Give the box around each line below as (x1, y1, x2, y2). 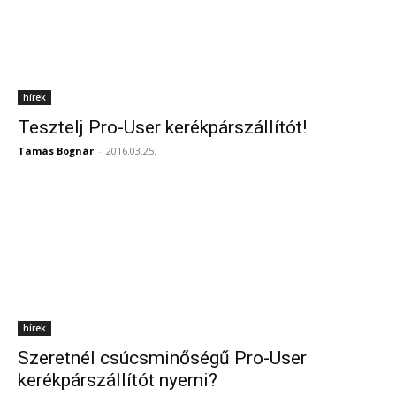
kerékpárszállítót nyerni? (18, 369, 217, 391)
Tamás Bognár (18, 144, 94, 157)
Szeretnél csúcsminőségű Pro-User (18, 347, 307, 369)
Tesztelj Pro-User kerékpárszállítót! (18, 117, 307, 138)
